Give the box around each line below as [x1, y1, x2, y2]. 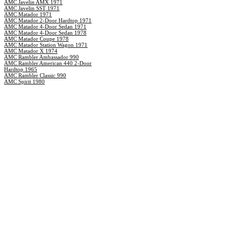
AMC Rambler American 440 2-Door [4, 60, 92, 66]
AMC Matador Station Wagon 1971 [4, 42, 88, 48]
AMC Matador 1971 [4, 11, 52, 17]
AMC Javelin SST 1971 [4, 5, 60, 11]
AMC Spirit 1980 [4, 78, 45, 84]
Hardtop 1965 [4, 66, 37, 72]
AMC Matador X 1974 [4, 48, 58, 54]
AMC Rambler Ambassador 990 [4, 54, 79, 60]
